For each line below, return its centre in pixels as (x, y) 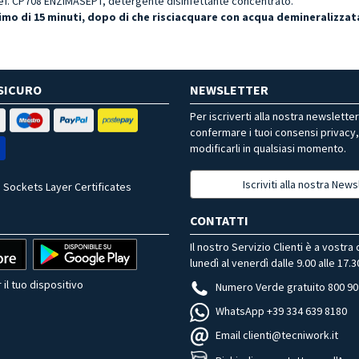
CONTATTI (219, 220)
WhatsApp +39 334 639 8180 (281, 311)
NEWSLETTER (229, 89)
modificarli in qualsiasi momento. (268, 148)
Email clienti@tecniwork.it (277, 335)
